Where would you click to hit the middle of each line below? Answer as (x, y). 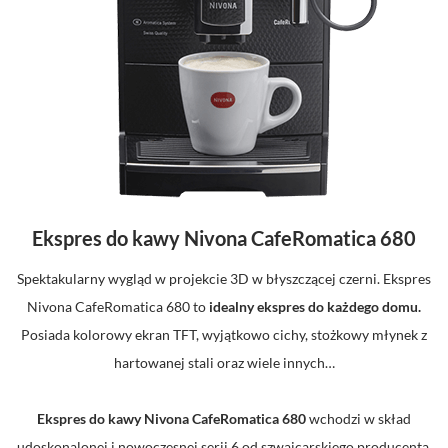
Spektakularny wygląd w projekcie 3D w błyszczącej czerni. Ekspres (224, 278)
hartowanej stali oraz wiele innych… (224, 362)
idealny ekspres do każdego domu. (315, 306)
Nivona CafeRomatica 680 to (118, 306)
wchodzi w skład (358, 418)
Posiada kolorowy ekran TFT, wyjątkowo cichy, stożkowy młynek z (224, 334)
